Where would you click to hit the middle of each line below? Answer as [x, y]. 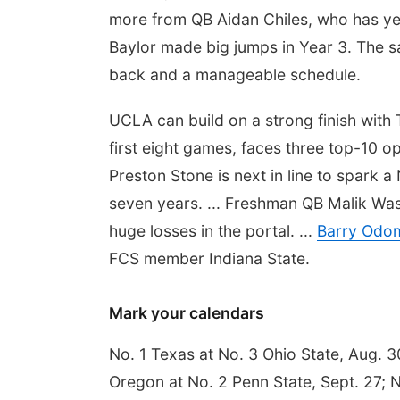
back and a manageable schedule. [235, 75]
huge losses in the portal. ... [213, 231]
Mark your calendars [187, 313]
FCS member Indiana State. [209, 258]
